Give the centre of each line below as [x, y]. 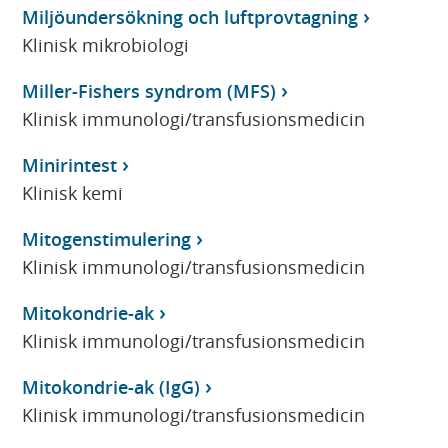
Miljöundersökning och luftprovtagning [190, 16]
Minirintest [70, 164]
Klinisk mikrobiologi [106, 44]
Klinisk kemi [73, 192]
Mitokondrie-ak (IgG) [111, 386]
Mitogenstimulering [107, 238]
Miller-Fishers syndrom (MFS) [149, 90]
